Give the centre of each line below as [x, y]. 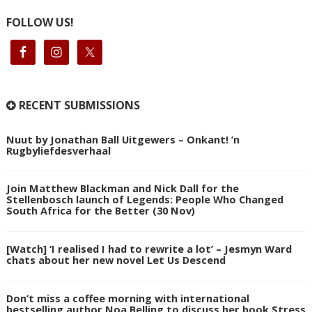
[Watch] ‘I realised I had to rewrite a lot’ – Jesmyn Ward [149, 249]
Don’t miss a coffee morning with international [127, 298]
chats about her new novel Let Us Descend [116, 260]
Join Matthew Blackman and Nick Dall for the [122, 188]
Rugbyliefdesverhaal [58, 150]
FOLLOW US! [40, 22]
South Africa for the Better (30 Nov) [100, 211]
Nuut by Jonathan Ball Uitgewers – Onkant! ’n [123, 139]
